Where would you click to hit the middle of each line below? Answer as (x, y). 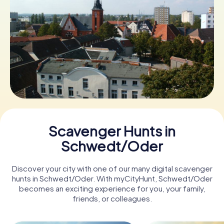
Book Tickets (112, 30)
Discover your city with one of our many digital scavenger (112, 168)
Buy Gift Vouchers (112, 66)
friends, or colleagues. (112, 198)
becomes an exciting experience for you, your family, (112, 188)
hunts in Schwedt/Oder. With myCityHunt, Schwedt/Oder (112, 178)
